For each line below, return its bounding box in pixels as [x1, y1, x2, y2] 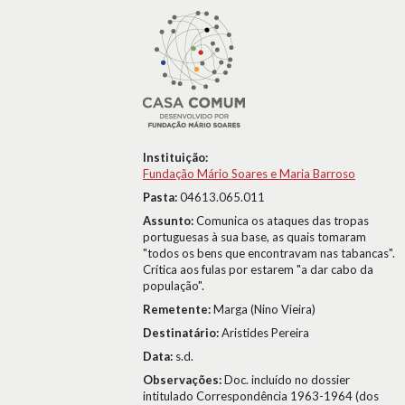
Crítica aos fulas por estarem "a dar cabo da [143, 262, 373, 277]
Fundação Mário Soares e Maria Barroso [143, 166, 355, 181]
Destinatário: [143, 325, 221, 340]
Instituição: [143, 150, 208, 165]
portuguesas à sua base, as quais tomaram [143, 230, 366, 244]
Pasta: [143, 190, 180, 204]
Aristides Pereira [221, 325, 309, 340]
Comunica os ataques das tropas [196, 213, 369, 228]
